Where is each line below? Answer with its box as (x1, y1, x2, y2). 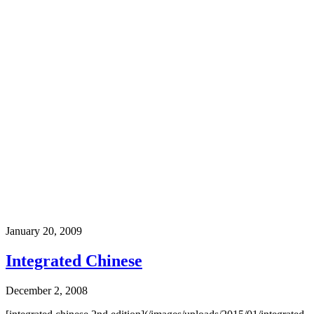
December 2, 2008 (6, 285, 88, 296)
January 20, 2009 (6, 225, 82, 238)
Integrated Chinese (6, 252, 142, 271)
